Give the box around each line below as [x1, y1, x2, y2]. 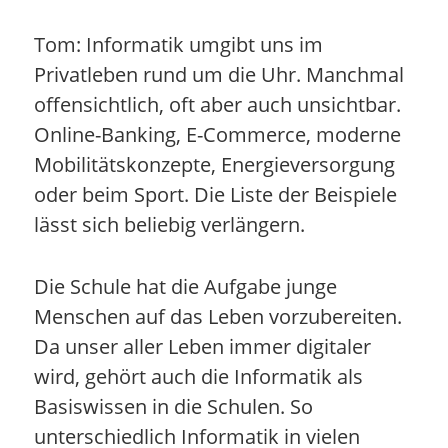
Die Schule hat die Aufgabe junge [33, 272, 337, 300]
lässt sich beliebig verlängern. [33, 210, 305, 238]
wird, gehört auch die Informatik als [33, 362, 363, 390]
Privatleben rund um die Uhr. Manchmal [33, 60, 404, 88]
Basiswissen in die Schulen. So [33, 392, 313, 420]
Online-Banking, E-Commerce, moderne [33, 120, 401, 148]
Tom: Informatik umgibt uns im [33, 30, 323, 58]
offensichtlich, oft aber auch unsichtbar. [33, 90, 401, 118]
